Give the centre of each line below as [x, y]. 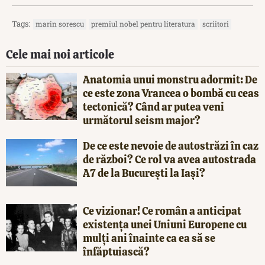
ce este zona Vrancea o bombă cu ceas [171, 93]
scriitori [216, 23]
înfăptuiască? [116, 251]
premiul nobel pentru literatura [143, 23]
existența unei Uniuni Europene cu [165, 224]
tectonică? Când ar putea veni [153, 106]
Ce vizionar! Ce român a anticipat [162, 211]
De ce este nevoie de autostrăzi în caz [171, 146]
